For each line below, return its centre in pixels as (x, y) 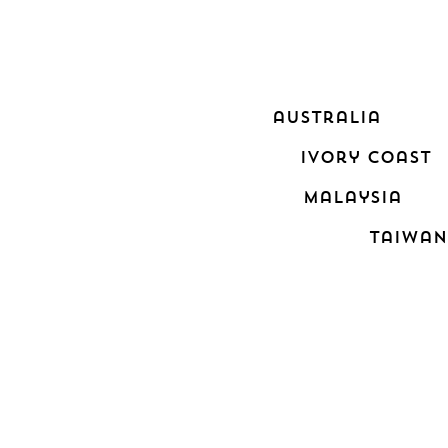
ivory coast (365, 157)
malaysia (353, 197)
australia (326, 117)
